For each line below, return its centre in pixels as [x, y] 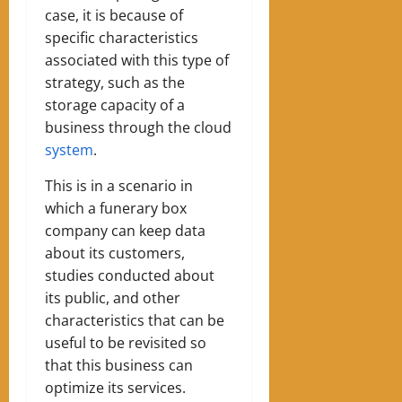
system [69, 149]
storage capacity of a [115, 105]
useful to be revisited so [126, 342]
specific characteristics [122, 37]
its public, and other [113, 297]
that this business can [119, 365]
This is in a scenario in [119, 185]
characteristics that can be [135, 320]
